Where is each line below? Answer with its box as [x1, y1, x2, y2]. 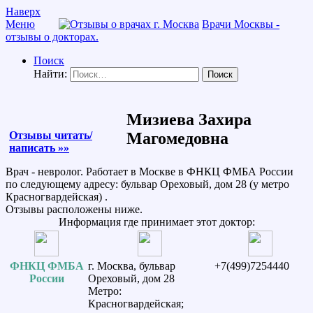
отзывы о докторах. [6, 31, 99, 43]
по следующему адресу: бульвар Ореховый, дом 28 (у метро [6, 177, 289, 190]
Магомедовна [126, 129, 228, 147]
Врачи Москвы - [202, 18, 279, 30]
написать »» [9, 141, 69, 154]
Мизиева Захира [126, 110, 252, 129]
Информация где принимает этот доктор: [58, 215, 255, 228]
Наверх [6, 6, 41, 17]
